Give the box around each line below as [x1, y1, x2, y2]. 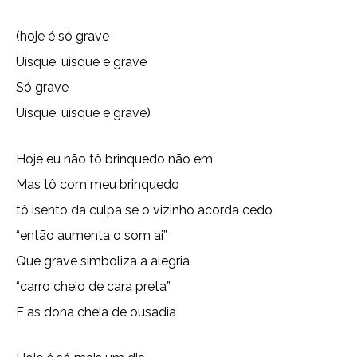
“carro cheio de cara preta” [16, 279, 171, 294]
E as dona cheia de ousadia [16, 304, 176, 320]
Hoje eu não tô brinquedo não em [16, 151, 213, 167]
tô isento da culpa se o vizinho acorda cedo [16, 202, 273, 218]
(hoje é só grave [16, 29, 109, 44]
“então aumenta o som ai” [16, 228, 167, 243]
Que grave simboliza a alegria [16, 253, 190, 269]
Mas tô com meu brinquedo [16, 177, 179, 192]
